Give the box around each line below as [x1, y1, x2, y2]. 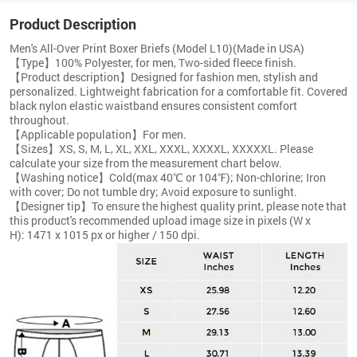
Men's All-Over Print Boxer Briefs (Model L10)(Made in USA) [10, 40, 304, 56]
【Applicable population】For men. [10, 126, 186, 142]
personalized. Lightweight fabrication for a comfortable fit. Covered [10, 83, 347, 99]
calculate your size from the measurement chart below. [10, 155, 282, 171]
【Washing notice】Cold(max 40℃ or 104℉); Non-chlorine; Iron [10, 169, 326, 185]
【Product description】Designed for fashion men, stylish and [10, 69, 318, 84]
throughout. [10, 112, 69, 127]
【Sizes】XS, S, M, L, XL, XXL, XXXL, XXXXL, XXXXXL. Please [10, 140, 313, 156]
